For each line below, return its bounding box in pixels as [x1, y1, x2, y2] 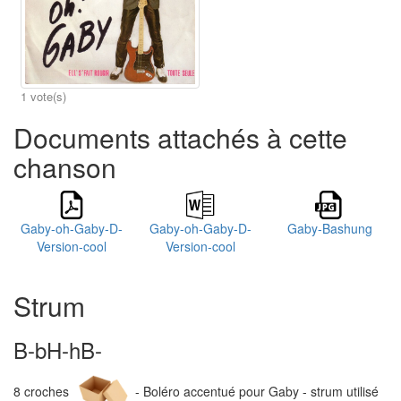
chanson [13, 148, 116, 187]
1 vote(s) [20, 88, 66, 106]
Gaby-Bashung [286, 219, 372, 238]
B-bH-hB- [13, 334, 102, 366]
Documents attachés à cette [13, 118, 347, 158]
